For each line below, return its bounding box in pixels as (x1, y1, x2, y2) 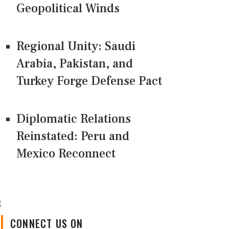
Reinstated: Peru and (16, 128, 129, 145)
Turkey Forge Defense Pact (16, 73, 162, 89)
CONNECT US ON (10, 208, 83, 223)
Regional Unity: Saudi (16, 38, 135, 55)
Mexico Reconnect (16, 146, 116, 162)
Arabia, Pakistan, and (16, 56, 133, 72)
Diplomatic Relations (16, 111, 131, 127)
